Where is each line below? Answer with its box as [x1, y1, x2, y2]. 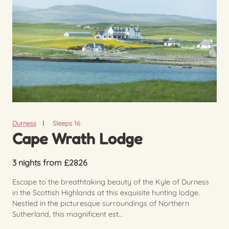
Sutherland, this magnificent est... [12, 209, 123, 219]
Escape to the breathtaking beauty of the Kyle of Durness [12, 177, 209, 187]
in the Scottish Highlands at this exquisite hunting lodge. [12, 188, 200, 197]
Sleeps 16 [52, 119, 80, 127]
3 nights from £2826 [12, 157, 87, 168]
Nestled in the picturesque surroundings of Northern [12, 198, 189, 208]
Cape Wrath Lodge [12, 128, 142, 148]
